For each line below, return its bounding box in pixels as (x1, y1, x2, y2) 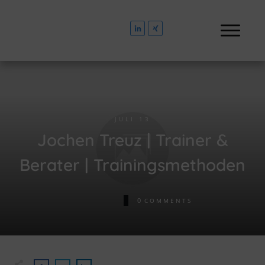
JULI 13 (114, 114, 151, 123)
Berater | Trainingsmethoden (20, 154, 245, 175)
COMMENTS (144, 196, 192, 205)
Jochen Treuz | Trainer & (37, 129, 228, 150)
